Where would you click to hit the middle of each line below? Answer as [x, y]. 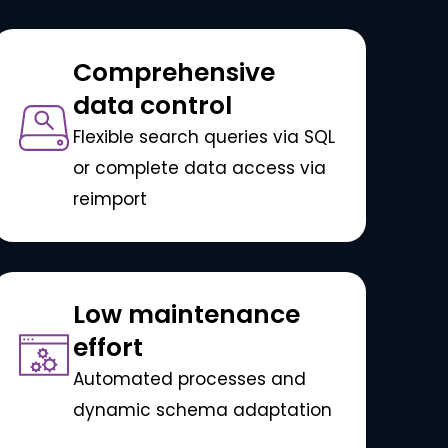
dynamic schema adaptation [202, 410]
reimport [109, 198]
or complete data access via [199, 167]
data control [152, 105]
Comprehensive [173, 72]
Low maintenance [186, 315]
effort [107, 348]
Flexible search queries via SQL [203, 136]
